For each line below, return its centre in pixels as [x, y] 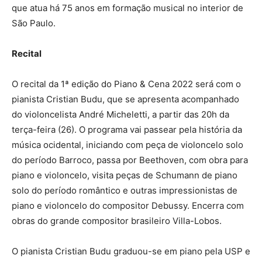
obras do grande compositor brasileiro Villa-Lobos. [117, 221]
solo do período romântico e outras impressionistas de [125, 191]
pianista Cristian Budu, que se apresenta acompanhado [125, 99]
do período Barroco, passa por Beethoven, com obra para [130, 160]
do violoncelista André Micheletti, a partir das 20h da [120, 115]
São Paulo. [34, 23]
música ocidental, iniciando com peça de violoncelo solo [127, 145]
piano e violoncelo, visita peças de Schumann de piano [125, 175]
